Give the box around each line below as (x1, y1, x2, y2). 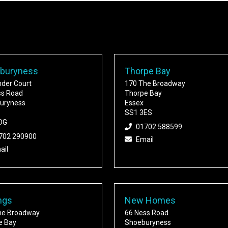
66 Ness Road (124, 209, 168, 217)
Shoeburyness (124, 218, 171, 227)
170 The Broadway (124, 79, 185, 88)
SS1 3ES (124, 108, 152, 117)
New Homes (124, 195, 176, 206)
